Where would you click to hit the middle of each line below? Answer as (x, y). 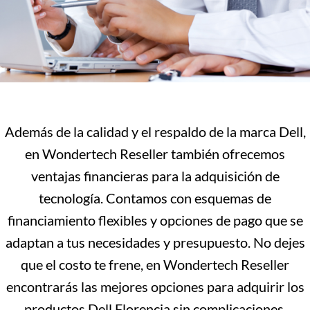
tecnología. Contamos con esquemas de (155, 198)
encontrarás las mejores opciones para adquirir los (155, 286)
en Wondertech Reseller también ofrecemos (155, 154)
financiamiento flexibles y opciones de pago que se (155, 220)
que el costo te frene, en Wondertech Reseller (155, 264)
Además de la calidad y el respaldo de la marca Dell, (155, 131)
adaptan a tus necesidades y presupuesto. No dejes (155, 242)
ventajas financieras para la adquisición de (155, 176)
